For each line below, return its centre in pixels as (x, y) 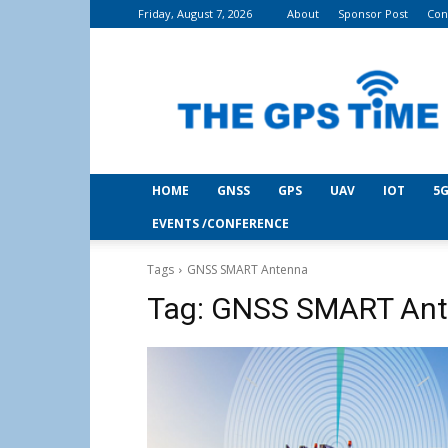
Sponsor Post (373, 13)
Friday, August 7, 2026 (195, 13)
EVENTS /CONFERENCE (220, 223)
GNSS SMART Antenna (247, 269)
